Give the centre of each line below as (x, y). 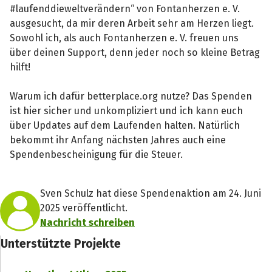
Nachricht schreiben (87, 222)
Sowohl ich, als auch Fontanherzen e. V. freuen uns (124, 38)
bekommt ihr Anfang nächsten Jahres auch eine (118, 140)
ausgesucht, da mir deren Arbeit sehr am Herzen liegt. (132, 23)
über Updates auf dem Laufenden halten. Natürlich (125, 125)
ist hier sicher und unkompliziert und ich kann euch (127, 110)
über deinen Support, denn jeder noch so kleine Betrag (135, 52)
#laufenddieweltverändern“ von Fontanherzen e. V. (125, 8)
